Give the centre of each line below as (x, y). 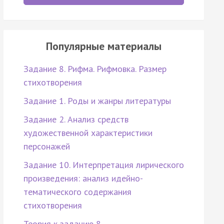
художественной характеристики (88, 133)
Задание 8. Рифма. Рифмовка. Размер (95, 69)
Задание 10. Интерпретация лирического (103, 165)
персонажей (46, 146)
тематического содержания (77, 192)
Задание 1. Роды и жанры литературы (97, 101)
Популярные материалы (103, 46)
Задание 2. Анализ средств (76, 119)
